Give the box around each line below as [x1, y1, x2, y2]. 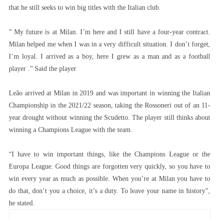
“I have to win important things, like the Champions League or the [8, 150, 211, 158]
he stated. [8, 199, 35, 207]
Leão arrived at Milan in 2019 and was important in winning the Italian [8, 89, 211, 97]
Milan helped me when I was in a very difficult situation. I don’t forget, [8, 40, 211, 48]
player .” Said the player [8, 65, 76, 72]
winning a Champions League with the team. [8, 126, 132, 133]
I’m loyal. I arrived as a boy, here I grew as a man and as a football [8, 52, 211, 60]
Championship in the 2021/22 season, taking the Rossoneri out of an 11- [8, 101, 211, 109]
